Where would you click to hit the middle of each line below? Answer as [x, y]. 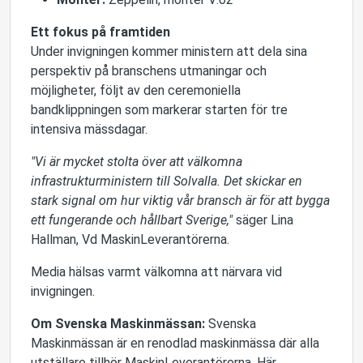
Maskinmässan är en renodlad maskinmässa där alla [175, 343]
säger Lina [265, 220]
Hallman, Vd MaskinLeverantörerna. [130, 239]
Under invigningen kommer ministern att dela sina [169, 51]
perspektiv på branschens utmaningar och [149, 71]
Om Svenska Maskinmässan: [120, 324]
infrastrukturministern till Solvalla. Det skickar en [167, 181]
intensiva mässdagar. [89, 129]
